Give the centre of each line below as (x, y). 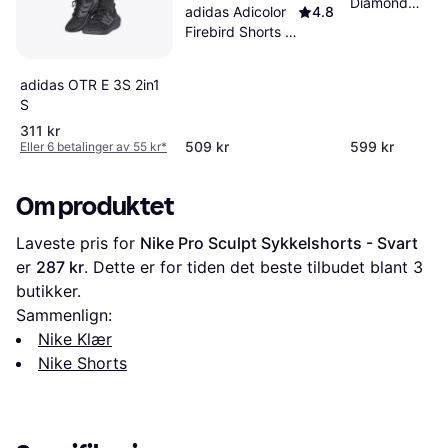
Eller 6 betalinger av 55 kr (90, 146)
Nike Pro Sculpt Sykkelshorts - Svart (279, 242)
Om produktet (95, 206)
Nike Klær (75, 338)
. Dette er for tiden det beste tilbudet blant (248, 266)
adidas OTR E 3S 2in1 (90, 84)
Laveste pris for (78, 242)
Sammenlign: (64, 314)
